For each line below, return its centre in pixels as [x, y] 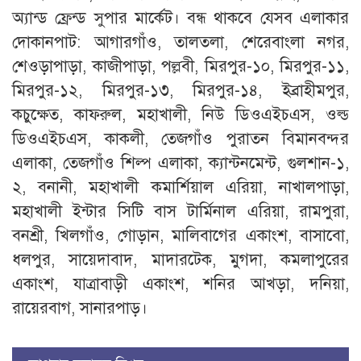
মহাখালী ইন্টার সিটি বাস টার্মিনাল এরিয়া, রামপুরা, [180, 211]
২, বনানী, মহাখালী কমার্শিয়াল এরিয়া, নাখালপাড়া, [180, 187]
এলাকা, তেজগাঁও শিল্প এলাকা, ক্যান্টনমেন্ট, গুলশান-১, [180, 163]
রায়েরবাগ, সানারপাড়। [80, 308]
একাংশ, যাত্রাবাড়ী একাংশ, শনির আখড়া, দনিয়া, [180, 284]
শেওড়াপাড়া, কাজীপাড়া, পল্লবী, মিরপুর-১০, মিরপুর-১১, [180, 66]
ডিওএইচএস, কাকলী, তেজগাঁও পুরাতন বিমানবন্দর [180, 139]
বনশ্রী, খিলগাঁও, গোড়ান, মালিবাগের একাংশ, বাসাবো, [180, 235]
